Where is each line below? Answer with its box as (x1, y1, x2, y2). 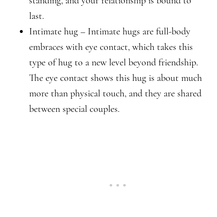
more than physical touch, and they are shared (29, 88, 201, 99)
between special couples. (29, 103, 120, 115)
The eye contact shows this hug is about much (29, 72, 202, 84)
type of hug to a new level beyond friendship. (29, 57, 198, 68)
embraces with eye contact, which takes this (29, 41, 193, 53)
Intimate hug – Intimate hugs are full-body (29, 26, 190, 37)
